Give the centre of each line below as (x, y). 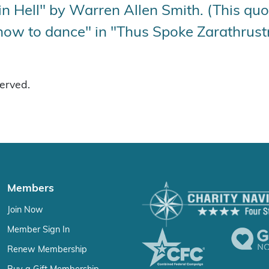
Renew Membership (47, 249)
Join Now (25, 210)
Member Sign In (38, 230)
